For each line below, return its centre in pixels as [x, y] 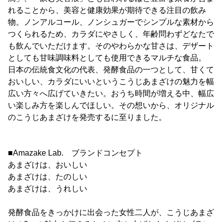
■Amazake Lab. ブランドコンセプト [75, 153]
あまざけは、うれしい [48, 188]
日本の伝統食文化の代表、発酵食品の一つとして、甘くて [111, 69]
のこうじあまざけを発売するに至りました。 [87, 117]
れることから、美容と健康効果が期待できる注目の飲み [107, 10]
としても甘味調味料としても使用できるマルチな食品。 [107, 57]
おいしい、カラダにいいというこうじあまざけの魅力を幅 [111, 81]
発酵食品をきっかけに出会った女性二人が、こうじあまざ [111, 212]
